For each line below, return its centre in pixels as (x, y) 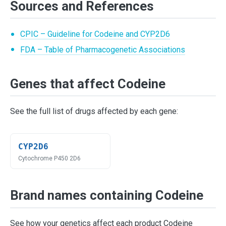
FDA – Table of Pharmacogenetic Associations (103, 49)
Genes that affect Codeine (88, 83)
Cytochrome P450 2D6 (50, 159)
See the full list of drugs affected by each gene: (94, 111)
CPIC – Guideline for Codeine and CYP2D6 (95, 34)
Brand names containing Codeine (107, 195)
